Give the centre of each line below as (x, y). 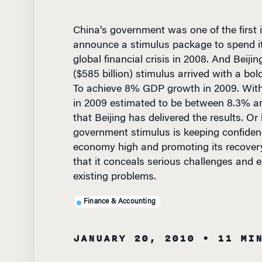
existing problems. (114, 177)
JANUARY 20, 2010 (134, 239)
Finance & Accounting (120, 201)
